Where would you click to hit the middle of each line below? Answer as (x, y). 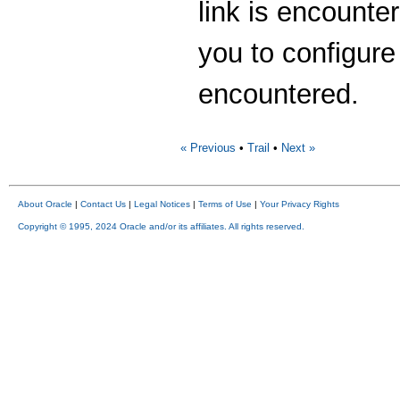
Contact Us (103, 204)
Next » (298, 148)
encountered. (279, 94)
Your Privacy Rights (300, 204)
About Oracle (45, 204)
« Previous (208, 148)
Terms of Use (225, 204)
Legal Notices (162, 204)
